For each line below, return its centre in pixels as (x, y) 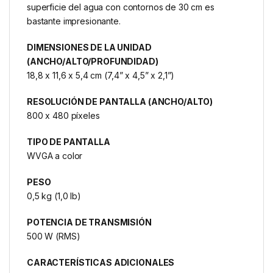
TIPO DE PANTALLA (69, 142)
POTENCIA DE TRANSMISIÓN (89, 222)
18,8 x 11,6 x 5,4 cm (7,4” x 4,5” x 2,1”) (101, 76)
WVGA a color (55, 156)
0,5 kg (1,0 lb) (54, 196)
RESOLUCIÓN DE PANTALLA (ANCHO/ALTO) (120, 102)
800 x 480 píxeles (63, 116)
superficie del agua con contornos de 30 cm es (121, 7)
